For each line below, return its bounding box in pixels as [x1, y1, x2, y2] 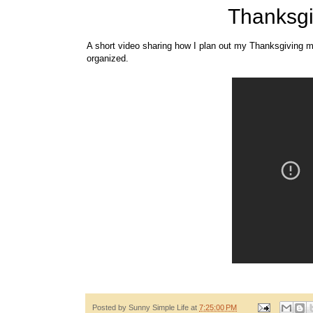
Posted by [92, 303, 129, 312]
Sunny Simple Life [129, 303, 189, 312]
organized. [87, 53, 129, 64]
